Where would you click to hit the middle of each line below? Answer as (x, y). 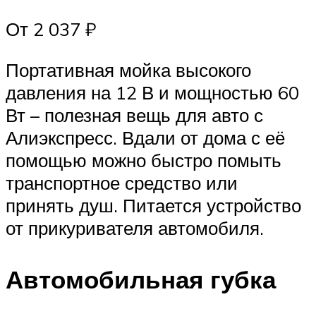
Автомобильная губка (141, 279)
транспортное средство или (122, 182)
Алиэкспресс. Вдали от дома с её (145, 137)
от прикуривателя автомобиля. (135, 227)
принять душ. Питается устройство (153, 205)
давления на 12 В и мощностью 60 (152, 92)
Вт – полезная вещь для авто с (134, 115)
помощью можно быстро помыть (144, 160)
